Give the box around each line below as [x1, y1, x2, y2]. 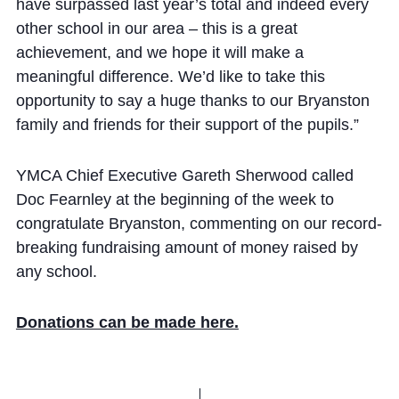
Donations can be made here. [15, 313, 239, 331]
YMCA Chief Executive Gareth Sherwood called [15, 166, 354, 184]
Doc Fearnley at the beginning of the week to [15, 190, 334, 208]
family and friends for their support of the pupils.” [15, 115, 359, 134]
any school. [15, 262, 97, 281]
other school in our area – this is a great [15, 19, 297, 37]
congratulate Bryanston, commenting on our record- [15, 214, 382, 232]
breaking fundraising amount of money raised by [15, 238, 358, 256]
